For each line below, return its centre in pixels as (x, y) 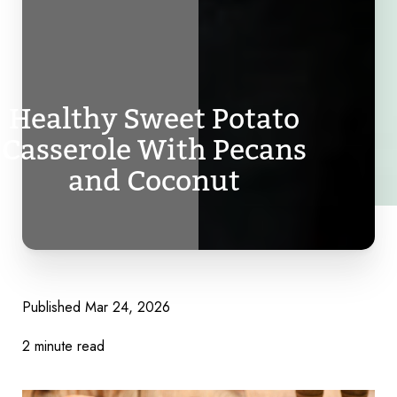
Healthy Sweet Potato (154, 119)
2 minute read (63, 346)
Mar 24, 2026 (128, 307)
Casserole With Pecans (154, 150)
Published (54, 307)
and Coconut (154, 181)
